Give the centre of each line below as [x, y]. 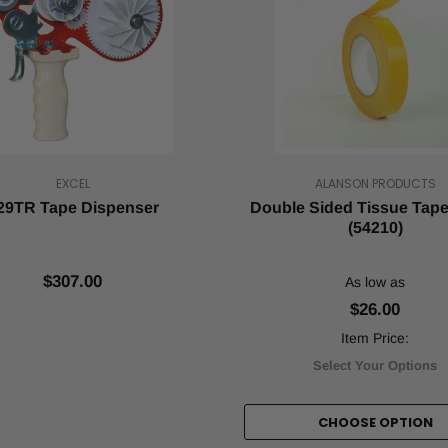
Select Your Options [375, 365]
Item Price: [375, 338]
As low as [375, 282]
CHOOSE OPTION [375, 422]
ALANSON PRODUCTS [375, 183]
